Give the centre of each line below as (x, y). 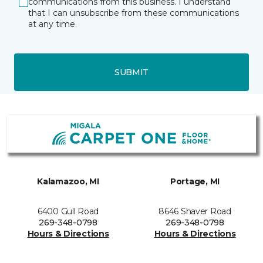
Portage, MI (195, 182)
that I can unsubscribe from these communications (134, 13)
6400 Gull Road (68, 212)
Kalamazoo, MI (68, 182)
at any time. (53, 24)
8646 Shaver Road (195, 212)
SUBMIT (131, 72)
